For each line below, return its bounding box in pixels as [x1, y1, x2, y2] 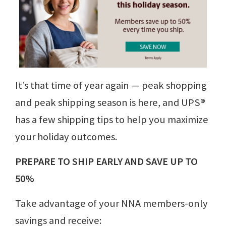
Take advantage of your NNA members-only [15, 197, 208, 210]
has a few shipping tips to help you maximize [15, 113, 208, 127]
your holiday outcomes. [15, 130, 117, 144]
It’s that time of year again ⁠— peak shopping [15, 79, 207, 92]
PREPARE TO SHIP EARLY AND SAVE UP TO [15, 155, 198, 168]
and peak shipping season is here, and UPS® [15, 96, 205, 109]
